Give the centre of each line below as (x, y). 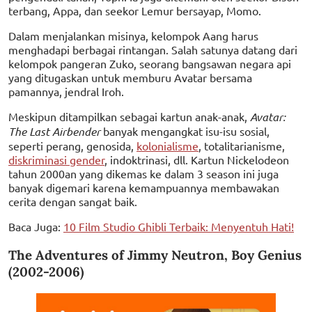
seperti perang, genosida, (72, 146)
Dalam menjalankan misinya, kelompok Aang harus (133, 36)
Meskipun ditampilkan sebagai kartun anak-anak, (129, 117)
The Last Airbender (54, 132)
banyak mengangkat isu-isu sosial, (185, 131)
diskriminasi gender (56, 160)
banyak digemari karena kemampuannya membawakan (144, 188)
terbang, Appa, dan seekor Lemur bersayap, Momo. (135, 11)
